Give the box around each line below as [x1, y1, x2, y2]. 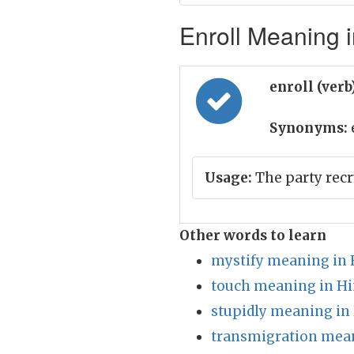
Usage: [205, 169, 252, 186]
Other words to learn [179, 227, 326, 244]
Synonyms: [269, 119, 348, 137]
